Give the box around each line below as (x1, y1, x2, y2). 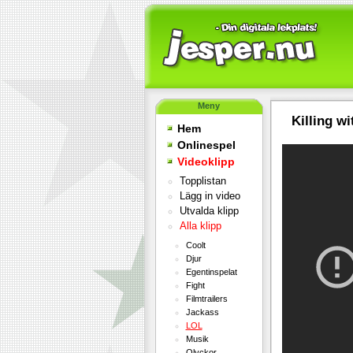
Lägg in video (179, 191, 240, 202)
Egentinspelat (185, 267, 237, 277)
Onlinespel (176, 139, 236, 151)
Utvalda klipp (179, 206, 239, 217)
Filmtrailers (185, 294, 228, 303)
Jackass (185, 307, 219, 317)
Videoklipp (176, 155, 235, 168)
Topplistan (179, 176, 226, 187)
